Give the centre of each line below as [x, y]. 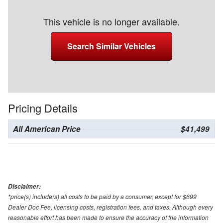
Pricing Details [43, 108]
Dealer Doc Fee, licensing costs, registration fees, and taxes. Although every [111, 207]
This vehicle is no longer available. [111, 21]
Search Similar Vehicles [111, 46]
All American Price [47, 129]
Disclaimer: [24, 186]
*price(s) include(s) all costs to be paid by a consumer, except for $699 [102, 196]
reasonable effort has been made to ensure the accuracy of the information [108, 217]
